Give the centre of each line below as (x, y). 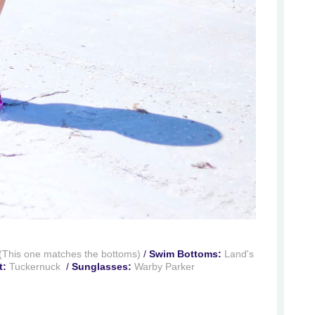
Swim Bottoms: (185, 253)
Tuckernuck (35, 266)
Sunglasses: (102, 266)
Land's (239, 253)
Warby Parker (165, 266)
